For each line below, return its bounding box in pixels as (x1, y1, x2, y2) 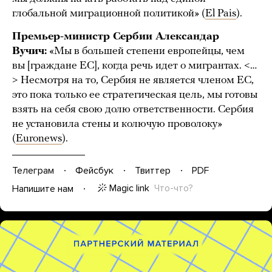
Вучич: (12, 46, 47, 58)
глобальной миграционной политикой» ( (12, 8, 205, 20)
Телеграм (12, 164, 54, 177)
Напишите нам (12, 182, 73, 195)
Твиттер (135, 164, 171, 177)
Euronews (16, 133, 62, 145)
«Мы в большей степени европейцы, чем (47, 46, 245, 58)
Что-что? (154, 182, 193, 195)
